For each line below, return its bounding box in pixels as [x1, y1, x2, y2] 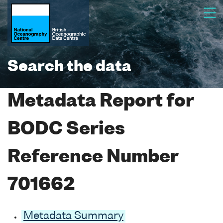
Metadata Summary [23, 211, 123, 222]
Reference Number [7, 149, 178, 166]
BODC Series [7, 121, 125, 138]
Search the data [7, 60, 131, 75]
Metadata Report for [7, 93, 194, 111]
